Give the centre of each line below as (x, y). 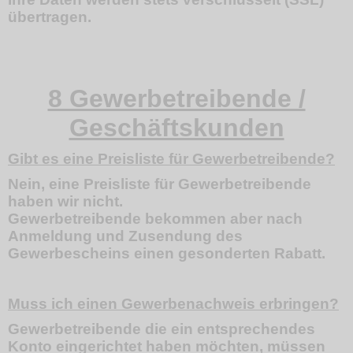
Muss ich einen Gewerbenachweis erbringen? (173, 304)
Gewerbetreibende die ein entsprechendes (162, 329)
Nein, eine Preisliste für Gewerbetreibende (160, 184)
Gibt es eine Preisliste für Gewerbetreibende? (171, 159)
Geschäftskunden (176, 128)
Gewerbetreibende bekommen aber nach (155, 219)
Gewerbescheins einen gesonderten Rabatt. (167, 253)
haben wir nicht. (65, 201)
